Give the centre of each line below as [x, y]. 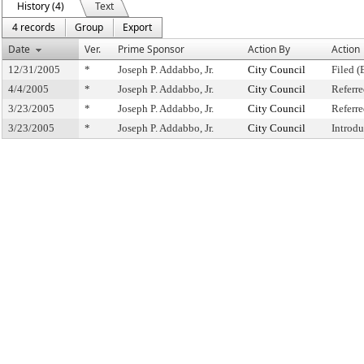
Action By [269, 49]
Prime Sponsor [151, 49]
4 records [34, 27]
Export [137, 27]
